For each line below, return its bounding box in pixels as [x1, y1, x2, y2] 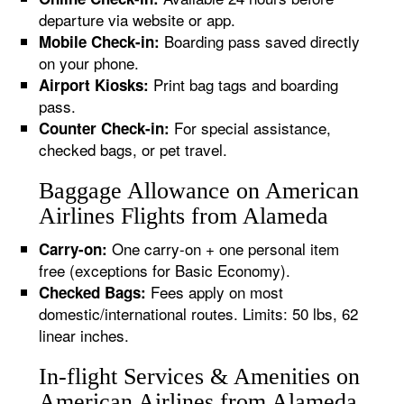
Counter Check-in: [39, 117, 170, 139]
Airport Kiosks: [39, 74, 150, 96]
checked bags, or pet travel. [39, 138, 228, 161]
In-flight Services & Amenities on [39, 363, 361, 390]
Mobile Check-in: [39, 31, 161, 52]
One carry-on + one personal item [107, 237, 340, 260]
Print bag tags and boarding [149, 73, 339, 96]
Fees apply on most [146, 280, 284, 303]
